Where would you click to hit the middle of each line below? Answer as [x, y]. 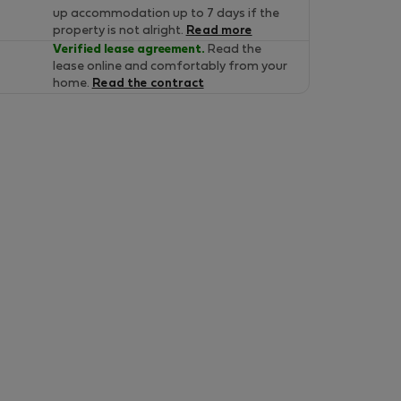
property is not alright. [119, 31]
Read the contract [148, 84]
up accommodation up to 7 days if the [166, 14]
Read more [219, 31]
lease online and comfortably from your [170, 67]
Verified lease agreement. [128, 50]
